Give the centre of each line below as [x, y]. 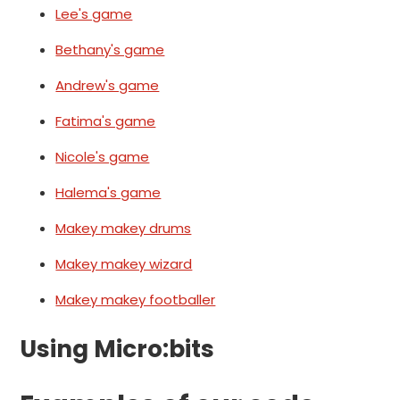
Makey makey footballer [136, 300]
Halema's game [108, 193]
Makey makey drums [124, 229]
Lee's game [94, 14]
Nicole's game [103, 157]
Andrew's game [108, 86]
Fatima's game [106, 121]
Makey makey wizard [124, 264]
